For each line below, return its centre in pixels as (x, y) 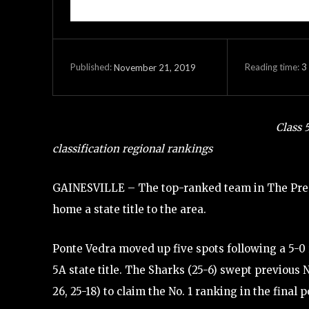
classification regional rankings (132, 148)
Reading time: (273, 67)
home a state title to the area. (129, 209)
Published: (91, 67)
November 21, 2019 (155, 67)
